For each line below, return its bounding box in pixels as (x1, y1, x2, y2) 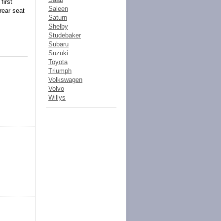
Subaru (48, 40, 69, 48)
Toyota (48, 58, 68, 66)
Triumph (48, 67, 72, 74)
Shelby (48, 23, 68, 30)
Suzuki (48, 49, 68, 57)
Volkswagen (48, 76, 82, 83)
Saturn (48, 14, 67, 21)
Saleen (48, 5, 68, 12)
